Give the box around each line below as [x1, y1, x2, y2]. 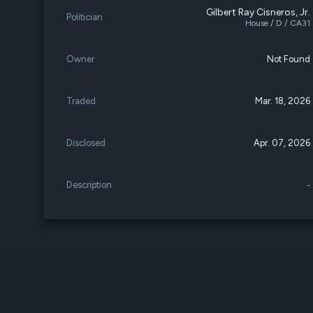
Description [66, 180, 112, 190]
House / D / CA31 [245, 18, 311, 28]
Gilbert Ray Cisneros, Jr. [206, 6, 311, 18]
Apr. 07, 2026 [254, 138, 311, 148]
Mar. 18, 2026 [255, 96, 311, 106]
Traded [66, 96, 96, 106]
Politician [66, 12, 103, 22]
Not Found [267, 54, 311, 64]
